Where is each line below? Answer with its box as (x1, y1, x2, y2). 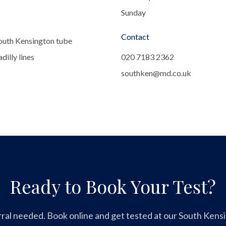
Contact (121, 32, 149, 41)
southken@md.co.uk (121, 68, 191, 78)
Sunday (121, 8, 146, 17)
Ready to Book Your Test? (10, 174, 216, 198)
